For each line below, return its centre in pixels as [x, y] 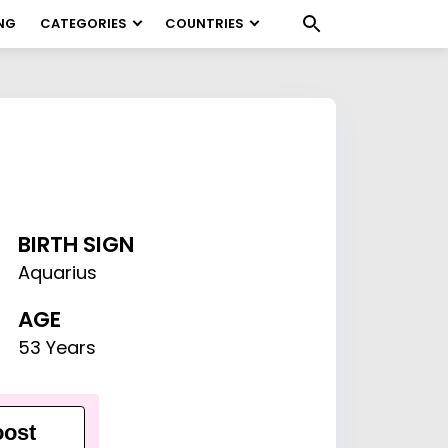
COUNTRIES [204, 23]
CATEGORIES [83, 23]
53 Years [57, 347]
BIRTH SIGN [77, 244]
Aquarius [58, 272]
